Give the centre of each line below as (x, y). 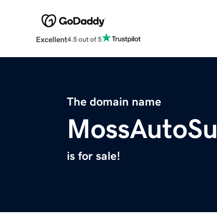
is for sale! (93, 156)
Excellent (51, 39)
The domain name (114, 102)
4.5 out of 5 (84, 39)
